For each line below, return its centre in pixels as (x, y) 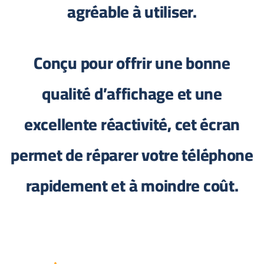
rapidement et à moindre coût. (136, 186)
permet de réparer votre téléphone (136, 155)
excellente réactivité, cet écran (136, 124)
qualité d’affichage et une (136, 94)
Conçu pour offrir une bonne (136, 63)
